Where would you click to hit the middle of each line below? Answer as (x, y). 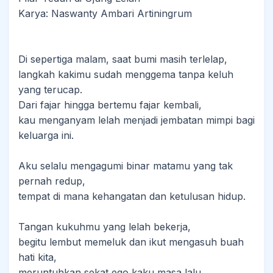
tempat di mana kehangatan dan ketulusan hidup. (132, 196)
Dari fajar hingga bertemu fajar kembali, (110, 105)
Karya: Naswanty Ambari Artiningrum (105, 13)
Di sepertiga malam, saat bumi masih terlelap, (123, 59)
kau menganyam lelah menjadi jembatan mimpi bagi (136, 120)
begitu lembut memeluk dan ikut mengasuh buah (131, 242)
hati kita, (37, 257)
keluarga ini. (46, 135)
